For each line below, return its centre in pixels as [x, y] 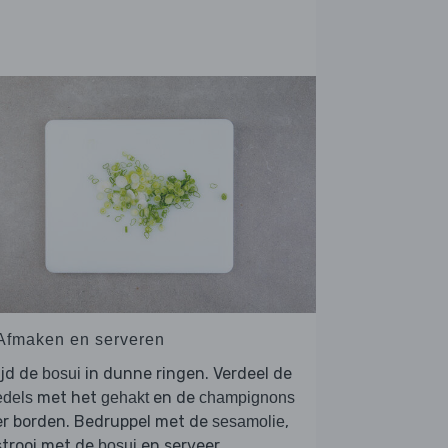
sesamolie [248, 421]
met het [67, 397]
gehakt [125, 397]
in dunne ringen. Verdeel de [186, 373]
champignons [247, 397]
